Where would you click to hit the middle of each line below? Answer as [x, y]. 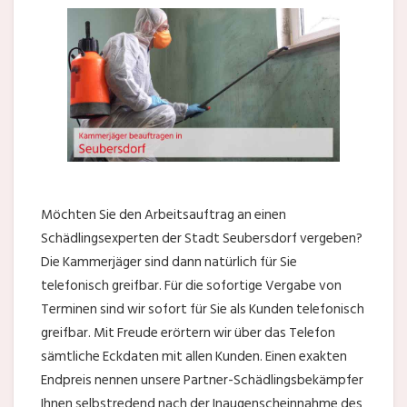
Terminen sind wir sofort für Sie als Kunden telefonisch [203, 309]
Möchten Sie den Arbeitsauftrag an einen [164, 214]
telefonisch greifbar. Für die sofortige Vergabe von [191, 285]
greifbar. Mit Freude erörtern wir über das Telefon [188, 333]
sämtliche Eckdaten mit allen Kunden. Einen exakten [194, 356]
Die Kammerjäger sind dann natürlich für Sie [169, 262]
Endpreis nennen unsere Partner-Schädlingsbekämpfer [202, 380]
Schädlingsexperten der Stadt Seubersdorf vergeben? [202, 238]
